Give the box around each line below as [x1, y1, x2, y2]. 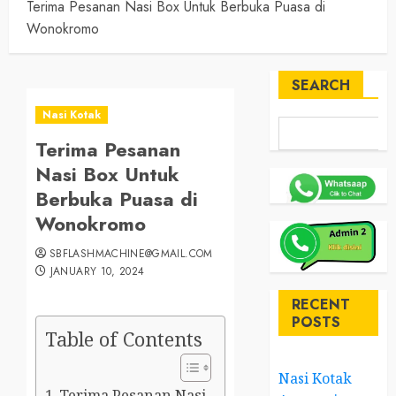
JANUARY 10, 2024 [49, 263, 145, 279]
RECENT [292, 293, 351, 315]
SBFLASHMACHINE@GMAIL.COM [49, 246, 213, 262]
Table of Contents [45, 326, 202, 353]
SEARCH [292, 75, 351, 95]
